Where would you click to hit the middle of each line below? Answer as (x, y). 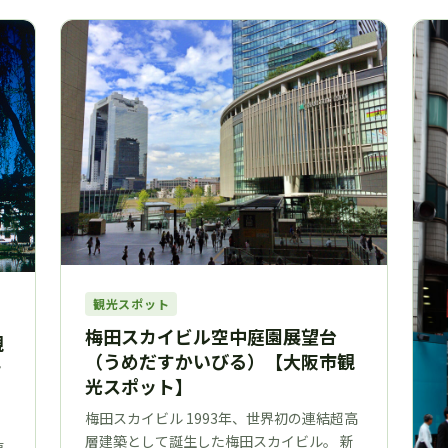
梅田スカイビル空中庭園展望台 (211, 335)
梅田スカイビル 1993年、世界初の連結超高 (221, 417)
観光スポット (131, 303)
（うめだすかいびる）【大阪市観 (220, 360)
